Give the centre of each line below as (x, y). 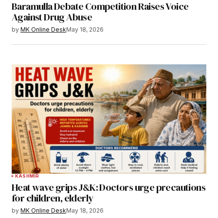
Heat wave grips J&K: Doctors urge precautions (109, 188)
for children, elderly (53, 198)
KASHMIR (27, 176)
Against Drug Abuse (52, 17)
